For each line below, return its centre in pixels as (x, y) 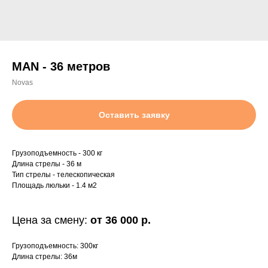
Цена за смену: (51, 220)
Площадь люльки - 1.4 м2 (54, 185)
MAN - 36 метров (61, 66)
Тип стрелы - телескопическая (63, 175)
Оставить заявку (134, 115)
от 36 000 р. (121, 220)
